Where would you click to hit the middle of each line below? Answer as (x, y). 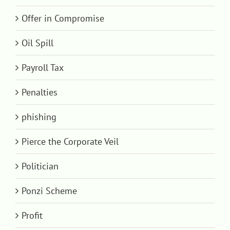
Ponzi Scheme (49, 191)
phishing (39, 117)
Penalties (40, 92)
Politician (40, 166)
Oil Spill (37, 43)
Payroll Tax (43, 68)
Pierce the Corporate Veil (70, 142)
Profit (32, 216)
